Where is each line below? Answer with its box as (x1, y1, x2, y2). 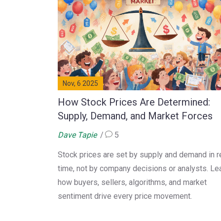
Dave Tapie (58, 130, 97, 140)
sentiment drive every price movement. (58, 191, 192, 201)
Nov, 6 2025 (63, 79, 98, 87)
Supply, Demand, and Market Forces (58, 110, 213, 122)
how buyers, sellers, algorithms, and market (58, 177, 207, 187)
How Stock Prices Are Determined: (58, 96, 210, 108)
